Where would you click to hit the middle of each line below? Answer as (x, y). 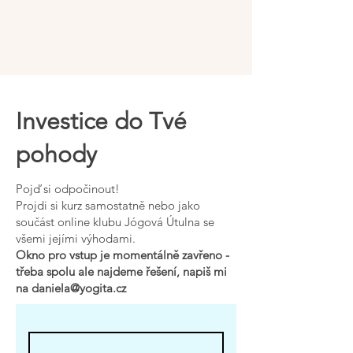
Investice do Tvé (101, 121)
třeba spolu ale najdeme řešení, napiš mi (121, 271)
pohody (56, 154)
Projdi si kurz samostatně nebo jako (108, 205)
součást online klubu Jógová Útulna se (115, 222)
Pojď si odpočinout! (68, 189)
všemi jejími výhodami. (76, 238)
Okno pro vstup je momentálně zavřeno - (123, 255)
